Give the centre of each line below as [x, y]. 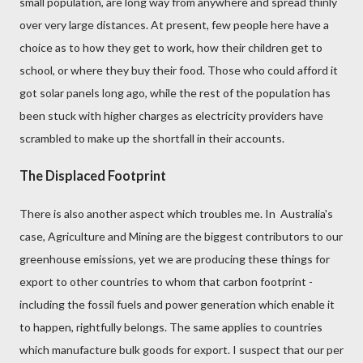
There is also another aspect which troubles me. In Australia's [176, 213]
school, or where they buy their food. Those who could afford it [179, 70]
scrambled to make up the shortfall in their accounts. [153, 138]
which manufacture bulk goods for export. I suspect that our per [181, 349]
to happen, [47, 327]
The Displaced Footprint [93, 176]
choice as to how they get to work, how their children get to [171, 47]
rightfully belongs [120, 327]
